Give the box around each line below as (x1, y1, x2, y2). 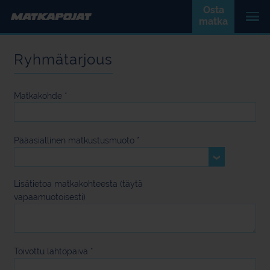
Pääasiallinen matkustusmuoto (14, 136, 134, 145)
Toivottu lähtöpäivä (14, 246, 88, 256)
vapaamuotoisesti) (14, 192, 86, 202)
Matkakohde (14, 91, 62, 101)
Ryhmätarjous (14, 51, 113, 68)
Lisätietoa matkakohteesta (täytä (14, 179, 143, 189)
